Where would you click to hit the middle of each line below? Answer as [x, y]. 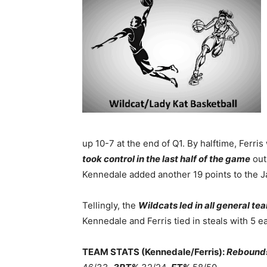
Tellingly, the [110, 205]
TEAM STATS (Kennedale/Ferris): [154, 252]
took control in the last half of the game [166, 159]
